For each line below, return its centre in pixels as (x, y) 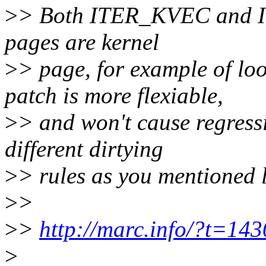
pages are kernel (82, 42)
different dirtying (84, 149)
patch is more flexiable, (114, 96)
